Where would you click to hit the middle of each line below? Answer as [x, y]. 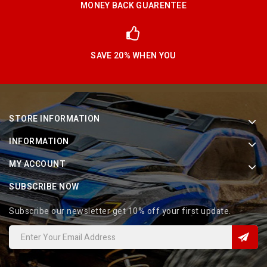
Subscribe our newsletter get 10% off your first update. [120, 212]
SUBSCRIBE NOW [44, 187]
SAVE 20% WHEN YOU [133, 56]
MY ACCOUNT [37, 164]
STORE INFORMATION [55, 119]
